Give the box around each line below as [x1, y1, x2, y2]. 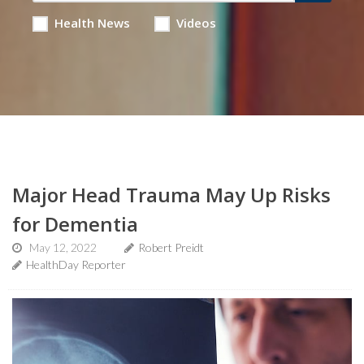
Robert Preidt [138, 240, 204, 254]
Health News [54, 15, 130, 31]
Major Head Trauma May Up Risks [12, 181, 331, 208]
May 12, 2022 [29, 240, 97, 254]
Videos [175, 15, 216, 31]
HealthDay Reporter [26, 258, 126, 271]
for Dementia [12, 210, 138, 237]
